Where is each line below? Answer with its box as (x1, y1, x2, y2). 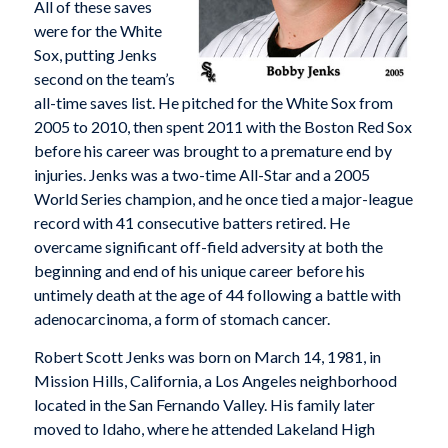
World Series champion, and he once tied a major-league (33, 189, 413, 209)
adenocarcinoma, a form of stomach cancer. (33, 309, 330, 329)
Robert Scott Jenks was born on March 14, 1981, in (33, 346, 381, 366)
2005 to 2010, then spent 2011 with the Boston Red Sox (33, 117, 412, 137)
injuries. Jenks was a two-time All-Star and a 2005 (33, 165, 370, 185)
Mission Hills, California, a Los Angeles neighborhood (33, 370, 397, 390)
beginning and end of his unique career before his (33, 261, 365, 281)
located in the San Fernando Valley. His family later (33, 394, 375, 414)
